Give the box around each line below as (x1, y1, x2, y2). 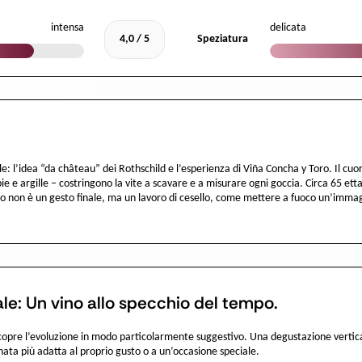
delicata (270, 21, 306, 34)
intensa (51, 21, 84, 34)
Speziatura (197, 32, 248, 45)
